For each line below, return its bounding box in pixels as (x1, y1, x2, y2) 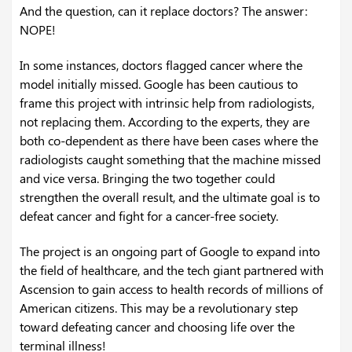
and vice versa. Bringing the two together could (20, 170, 275, 187)
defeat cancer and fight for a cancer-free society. (20, 207, 278, 225)
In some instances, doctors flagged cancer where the (20, 57, 302, 74)
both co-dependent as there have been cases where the (20, 132, 318, 149)
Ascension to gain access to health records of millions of (20, 280, 323, 298)
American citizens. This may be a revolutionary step (20, 299, 298, 317)
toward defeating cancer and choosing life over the (20, 318, 295, 335)
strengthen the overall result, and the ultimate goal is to (20, 189, 320, 206)
